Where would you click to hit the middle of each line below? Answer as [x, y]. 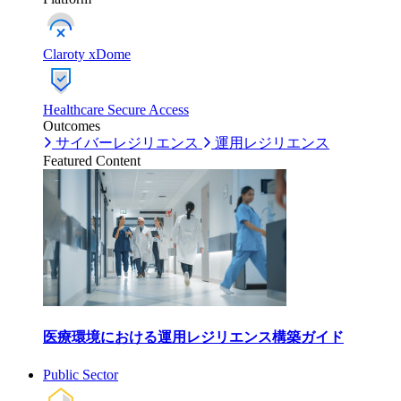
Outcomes [72, 126]
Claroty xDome [87, 54]
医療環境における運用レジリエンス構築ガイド [193, 337]
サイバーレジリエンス [127, 143]
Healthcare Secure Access [116, 110]
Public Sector [81, 374]
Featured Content [92, 161]
